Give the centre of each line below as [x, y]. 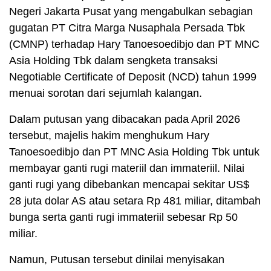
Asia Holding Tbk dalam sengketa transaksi [113, 60]
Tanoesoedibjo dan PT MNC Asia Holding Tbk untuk [134, 152]
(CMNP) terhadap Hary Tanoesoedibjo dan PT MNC [134, 44]
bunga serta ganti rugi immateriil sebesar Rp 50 [123, 217]
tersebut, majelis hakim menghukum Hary [109, 135]
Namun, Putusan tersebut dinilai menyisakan [117, 259]
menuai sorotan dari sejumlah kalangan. [106, 93]
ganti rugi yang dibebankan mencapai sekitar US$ [129, 184]
